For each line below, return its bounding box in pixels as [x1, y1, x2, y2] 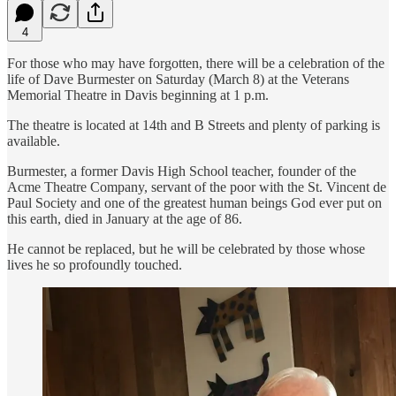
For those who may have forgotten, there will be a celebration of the [7, 55, 385, 71]
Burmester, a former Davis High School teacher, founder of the [7, 163, 356, 179]
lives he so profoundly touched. [7, 256, 182, 272]
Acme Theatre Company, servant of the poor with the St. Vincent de [7, 179, 386, 194]
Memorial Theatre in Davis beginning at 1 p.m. [7, 87, 269, 103]
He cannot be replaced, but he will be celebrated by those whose [7, 240, 365, 256]
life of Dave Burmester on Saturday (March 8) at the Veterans [7, 71, 349, 87]
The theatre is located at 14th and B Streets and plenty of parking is [7, 117, 380, 133]
